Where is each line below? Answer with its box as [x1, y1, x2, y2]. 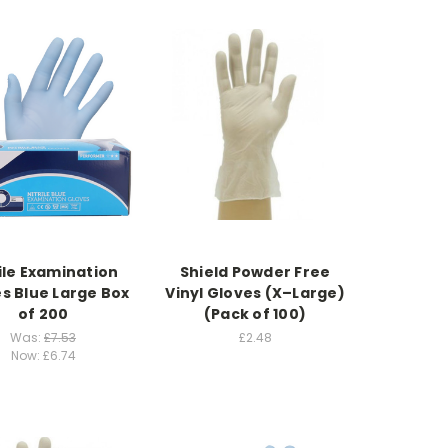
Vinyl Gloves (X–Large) [165, 282, 345, 303]
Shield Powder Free [179, 261, 331, 282]
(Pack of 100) [203, 303, 307, 324]
